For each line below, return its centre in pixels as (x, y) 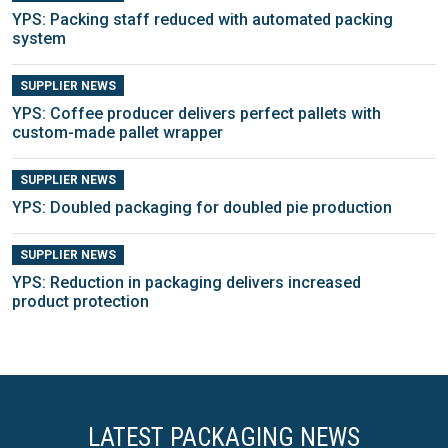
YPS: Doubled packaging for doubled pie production (202, 207)
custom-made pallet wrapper (117, 132)
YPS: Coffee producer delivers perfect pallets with (196, 113)
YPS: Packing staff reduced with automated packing (202, 19)
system (39, 38)
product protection (80, 302)
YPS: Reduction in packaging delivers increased (186, 283)
